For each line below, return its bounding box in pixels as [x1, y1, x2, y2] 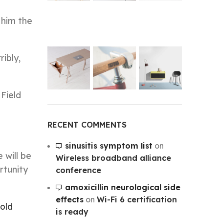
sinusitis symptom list [65, 140, 153, 151]
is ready [55, 206, 88, 217]
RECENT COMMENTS [47, 119, 127, 130]
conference [55, 165, 101, 175]
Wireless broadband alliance [55, 153, 171, 163]
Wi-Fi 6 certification [96, 194, 177, 204]
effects [55, 194, 84, 204]
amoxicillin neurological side [65, 182, 180, 192]
